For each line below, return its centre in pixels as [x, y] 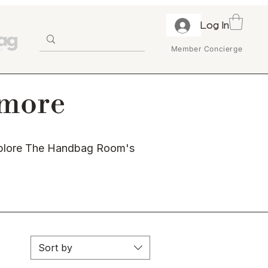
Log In [214, 25]
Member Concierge [207, 48]
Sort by [55, 248]
